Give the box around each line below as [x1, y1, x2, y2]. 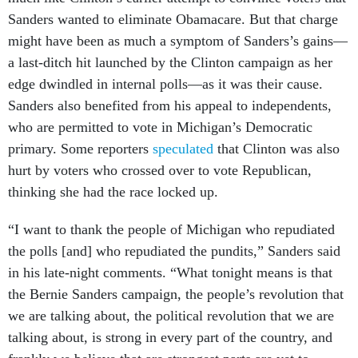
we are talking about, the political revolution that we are [8, 290, 334, 306]
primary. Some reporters [8, 123, 153, 139]
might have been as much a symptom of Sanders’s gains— [8, 15, 348, 31]
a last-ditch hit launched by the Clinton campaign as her [8, 37, 332, 53]
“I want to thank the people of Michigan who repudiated [8, 204, 335, 220]
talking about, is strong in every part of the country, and [8, 312, 332, 328]
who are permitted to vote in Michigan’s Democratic [8, 101, 312, 117]
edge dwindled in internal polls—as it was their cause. [8, 58, 323, 74]
